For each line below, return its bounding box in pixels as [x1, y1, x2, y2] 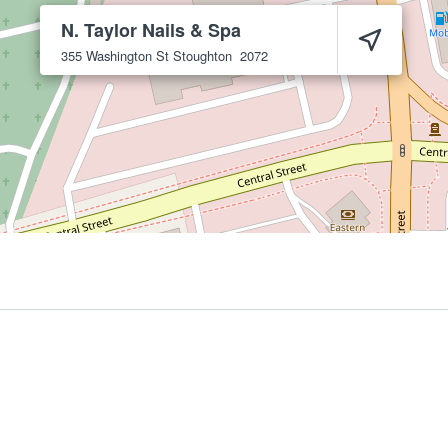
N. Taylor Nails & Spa [61, 17, 241, 43]
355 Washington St [61, 46, 169, 65]
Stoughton [173, 46, 232, 65]
